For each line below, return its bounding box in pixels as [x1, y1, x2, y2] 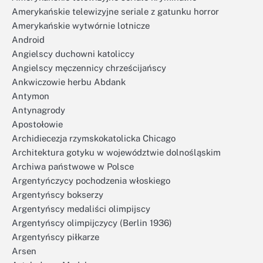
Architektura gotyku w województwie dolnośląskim [12, 147, 221, 157]
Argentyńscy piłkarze [12, 232, 99, 242]
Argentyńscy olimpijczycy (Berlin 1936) [12, 218, 172, 228]
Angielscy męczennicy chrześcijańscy [12, 63, 166, 73]
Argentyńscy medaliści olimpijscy [12, 204, 150, 214]
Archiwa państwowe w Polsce [12, 161, 134, 171]
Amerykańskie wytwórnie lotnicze [12, 21, 150, 31]
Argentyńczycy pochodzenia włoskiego [12, 176, 170, 186]
